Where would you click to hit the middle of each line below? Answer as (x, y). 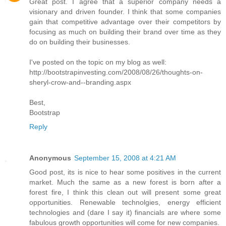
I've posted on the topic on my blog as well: (98, 62)
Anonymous (50, 158)
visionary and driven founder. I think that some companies (125, 11)
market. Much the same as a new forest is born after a (125, 182)
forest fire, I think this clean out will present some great (125, 192)
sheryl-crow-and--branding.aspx (80, 82)
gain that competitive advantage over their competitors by (125, 21)
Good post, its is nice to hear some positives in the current (125, 172)
